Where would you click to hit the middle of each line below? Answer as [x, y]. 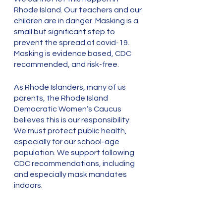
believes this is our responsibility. [73, 120]
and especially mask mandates [71, 174]
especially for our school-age [67, 142]
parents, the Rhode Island [62, 98]
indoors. [29, 185]
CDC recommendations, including [75, 164]
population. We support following [75, 153]
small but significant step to [65, 32]
